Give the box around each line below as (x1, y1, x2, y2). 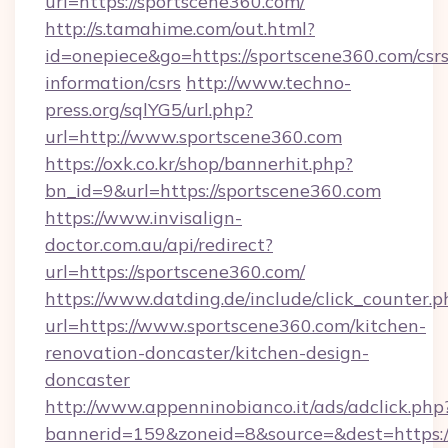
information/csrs (45, 71, 181, 94)
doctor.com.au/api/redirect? (45, 233, 273, 256)
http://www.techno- (186, 71, 351, 94)
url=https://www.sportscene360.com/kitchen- (45, 314, 426, 337)
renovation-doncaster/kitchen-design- (45, 341, 369, 364)
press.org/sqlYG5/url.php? (45, 98, 253, 121)
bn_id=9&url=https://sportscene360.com (45, 179, 381, 202)
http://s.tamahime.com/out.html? (45, 17, 315, 40)
